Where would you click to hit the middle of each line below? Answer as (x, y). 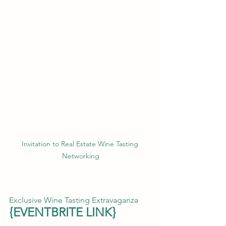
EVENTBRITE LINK (63, 212)
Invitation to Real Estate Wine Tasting (81, 144)
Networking (81, 156)
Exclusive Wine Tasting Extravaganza (74, 200)
